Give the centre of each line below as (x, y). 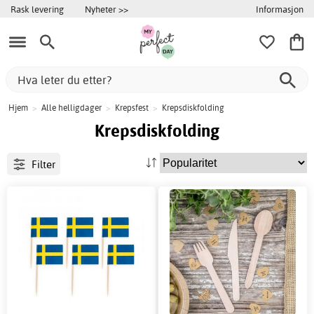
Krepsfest (132, 108)
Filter (43, 164)
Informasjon (280, 9)
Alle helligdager (71, 108)
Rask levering (37, 9)
